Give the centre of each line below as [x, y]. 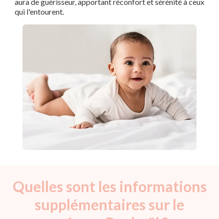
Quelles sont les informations [109, 186]
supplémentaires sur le [109, 204]
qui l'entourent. [39, 12]
